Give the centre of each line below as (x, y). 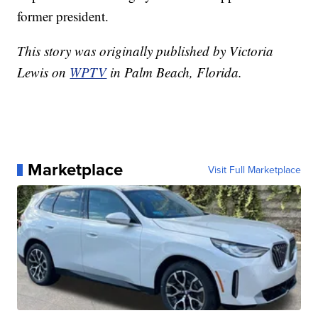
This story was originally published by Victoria (146, 51)
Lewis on (44, 72)
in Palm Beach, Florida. (175, 72)
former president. (63, 16)
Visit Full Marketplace (254, 170)
